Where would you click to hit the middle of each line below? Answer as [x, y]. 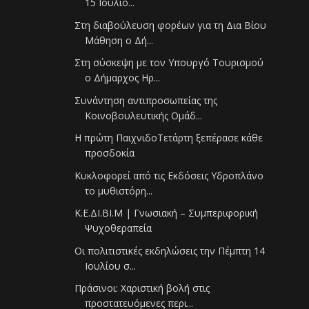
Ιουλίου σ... [111, 266]
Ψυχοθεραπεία [119, 228]
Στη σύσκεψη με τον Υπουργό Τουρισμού [169, 63]
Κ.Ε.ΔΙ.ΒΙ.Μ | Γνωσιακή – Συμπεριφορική [167, 213]
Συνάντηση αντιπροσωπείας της [146, 100]
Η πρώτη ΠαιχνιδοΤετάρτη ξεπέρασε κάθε [169, 138]
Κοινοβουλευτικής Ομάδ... [144, 115]
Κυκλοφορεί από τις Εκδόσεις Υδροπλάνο [169, 175]
